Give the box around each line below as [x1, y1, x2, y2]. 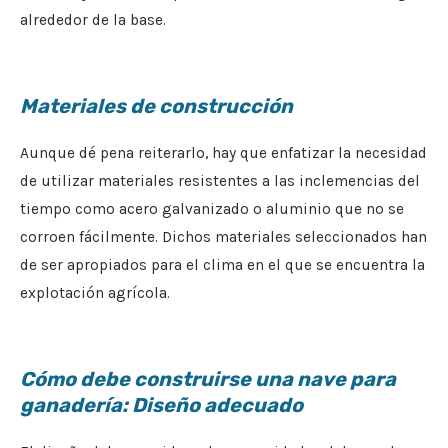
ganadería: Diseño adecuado [20, 392, 303, 417]
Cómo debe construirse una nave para [20, 366, 396, 391]
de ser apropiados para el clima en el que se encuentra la [20, 255, 425, 274]
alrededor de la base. [20, 10, 166, 29]
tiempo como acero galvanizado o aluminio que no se [20, 199, 404, 218]
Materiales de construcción [20, 93, 293, 118]
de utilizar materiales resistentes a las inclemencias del [20, 171, 420, 190]
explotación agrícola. [20, 283, 170, 302]
